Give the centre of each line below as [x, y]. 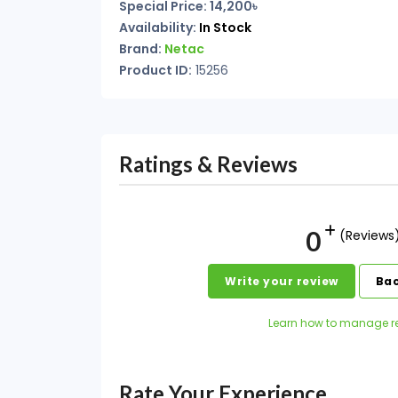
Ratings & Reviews [208, 164]
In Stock [225, 28]
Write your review [282, 281]
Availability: [159, 28]
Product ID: [155, 70]
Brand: [142, 49]
